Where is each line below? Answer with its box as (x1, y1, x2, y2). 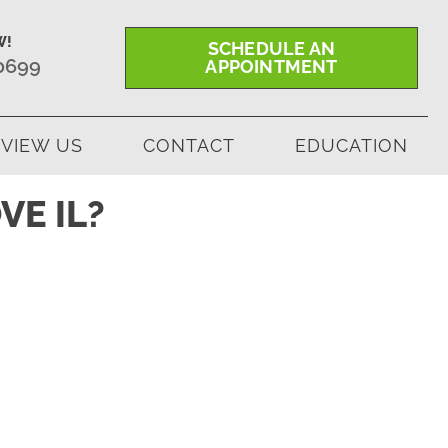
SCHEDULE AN (207, 38, 336, 59)
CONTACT (143, 135, 235, 156)
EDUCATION (295, 135, 408, 156)
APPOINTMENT (205, 56, 338, 77)
